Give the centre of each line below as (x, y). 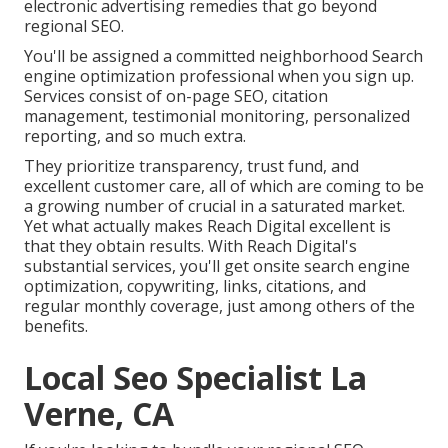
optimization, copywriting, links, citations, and (195, 286)
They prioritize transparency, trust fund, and (191, 166)
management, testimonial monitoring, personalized (217, 116)
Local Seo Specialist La (195, 378)
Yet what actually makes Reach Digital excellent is (207, 226)
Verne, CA (99, 414)
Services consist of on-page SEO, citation (176, 96)
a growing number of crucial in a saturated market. (214, 206)
